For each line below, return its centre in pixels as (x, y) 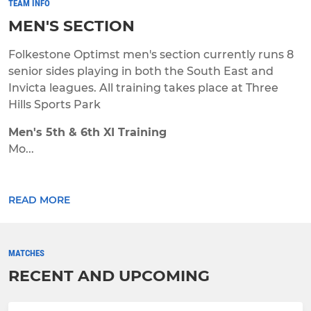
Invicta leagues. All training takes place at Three (143, 87)
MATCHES (26, 253)
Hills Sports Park (54, 104)
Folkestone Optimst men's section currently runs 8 (151, 54)
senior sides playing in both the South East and (141, 71)
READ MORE (39, 200)
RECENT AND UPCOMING (109, 276)
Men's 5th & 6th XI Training (87, 132)
